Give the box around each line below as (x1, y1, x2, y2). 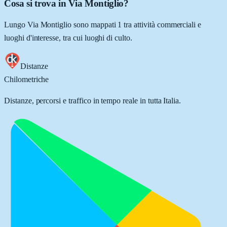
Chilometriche (4, 75, 49, 84)
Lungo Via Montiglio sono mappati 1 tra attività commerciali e (4, 20, 202, 29)
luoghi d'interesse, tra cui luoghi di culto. (4, 33, 132, 43)
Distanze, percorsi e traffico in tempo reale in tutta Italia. (4, 96, 181, 105)
